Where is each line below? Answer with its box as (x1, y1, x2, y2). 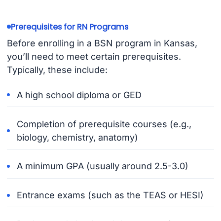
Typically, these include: (6, 64, 108, 75)
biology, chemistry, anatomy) (17, 132, 139, 143)
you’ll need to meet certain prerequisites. (6, 51, 181, 62)
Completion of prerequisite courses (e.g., (17, 118, 192, 129)
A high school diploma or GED (17, 89, 142, 100)
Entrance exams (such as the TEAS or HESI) (17, 190, 204, 201)
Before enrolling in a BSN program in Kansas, (6, 37, 197, 48)
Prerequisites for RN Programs (10, 21, 128, 33)
